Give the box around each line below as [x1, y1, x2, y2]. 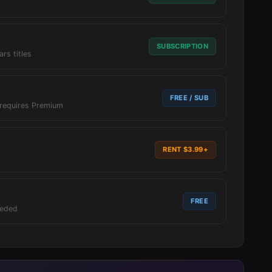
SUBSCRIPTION [156, 42, 208, 50]
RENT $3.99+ [163, 145, 208, 154]
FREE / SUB [169, 93, 208, 102]
